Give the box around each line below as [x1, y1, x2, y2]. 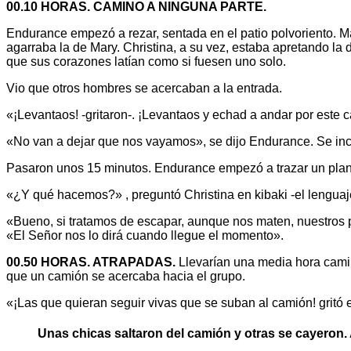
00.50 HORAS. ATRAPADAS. [6, 255, 175, 269]
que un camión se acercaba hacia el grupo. [6, 269, 245, 283]
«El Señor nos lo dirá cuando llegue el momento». [6, 228, 284, 242]
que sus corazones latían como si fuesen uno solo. [6, 54, 286, 68]
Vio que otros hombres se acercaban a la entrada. [6, 81, 282, 95]
